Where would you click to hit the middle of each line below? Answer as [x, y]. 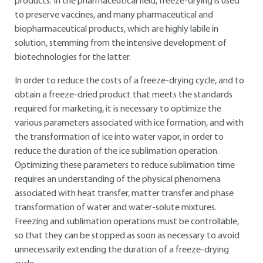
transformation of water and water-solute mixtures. [116, 208]
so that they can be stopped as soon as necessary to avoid [127, 236]
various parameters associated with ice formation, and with [129, 123]
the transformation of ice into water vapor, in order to [119, 137]
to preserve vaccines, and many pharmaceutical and [114, 15]
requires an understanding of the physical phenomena [118, 180]
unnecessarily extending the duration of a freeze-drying [122, 250]
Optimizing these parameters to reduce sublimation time [125, 166]
